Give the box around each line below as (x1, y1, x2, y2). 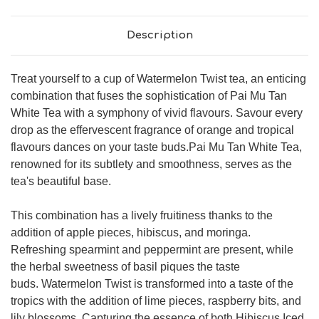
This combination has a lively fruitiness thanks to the (11, 209, 273, 222)
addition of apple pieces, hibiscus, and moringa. (11, 226, 251, 239)
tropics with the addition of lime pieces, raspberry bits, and (11, 295, 301, 308)
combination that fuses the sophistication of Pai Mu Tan (11, 90, 287, 103)
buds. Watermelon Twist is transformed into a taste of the (11, 278, 293, 291)
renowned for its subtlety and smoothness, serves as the (11, 158, 292, 171)
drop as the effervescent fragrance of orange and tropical (11, 124, 294, 137)
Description (126, 29, 193, 42)
